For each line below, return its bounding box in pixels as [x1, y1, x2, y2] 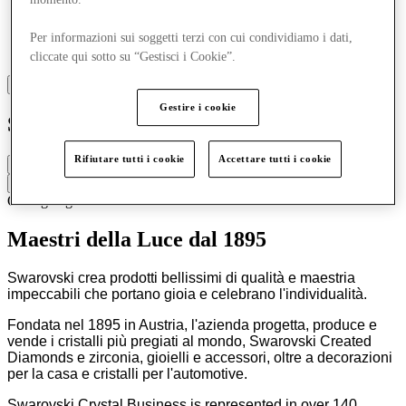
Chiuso [14, 157, 51, 171]
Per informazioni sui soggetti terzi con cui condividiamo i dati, [30, 30, 353, 44]
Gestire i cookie [159, 101, 237, 112]
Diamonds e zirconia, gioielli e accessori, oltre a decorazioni [7, 349, 392, 365]
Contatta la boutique [14, 176, 120, 190]
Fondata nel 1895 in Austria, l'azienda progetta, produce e [7, 316, 377, 333]
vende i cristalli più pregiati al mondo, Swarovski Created [7, 333, 372, 349]
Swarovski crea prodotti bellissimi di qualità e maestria [7, 269, 355, 285]
